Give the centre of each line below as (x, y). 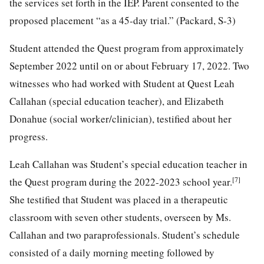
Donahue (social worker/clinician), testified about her (121, 118)
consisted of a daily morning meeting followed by (112, 252)
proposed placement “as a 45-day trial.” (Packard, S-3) (123, 20)
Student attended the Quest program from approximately (127, 48)
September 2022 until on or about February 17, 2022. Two (129, 65)
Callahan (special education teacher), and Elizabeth (117, 101)
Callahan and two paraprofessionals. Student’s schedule (125, 235)
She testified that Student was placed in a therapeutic (119, 199)
